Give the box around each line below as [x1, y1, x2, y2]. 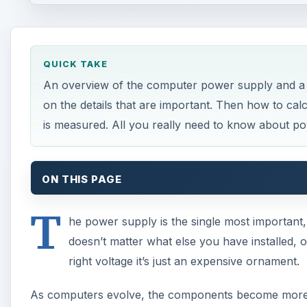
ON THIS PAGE [42, 173, 122, 186]
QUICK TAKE [42, 58, 108, 69]
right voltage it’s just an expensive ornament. [68, 254, 299, 268]
